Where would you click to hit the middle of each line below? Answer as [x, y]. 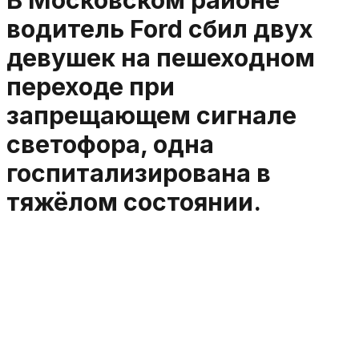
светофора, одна [110, 145]
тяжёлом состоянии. [134, 202]
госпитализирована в [139, 173]
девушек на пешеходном [161, 58]
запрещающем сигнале [151, 116]
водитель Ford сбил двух [160, 29]
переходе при [91, 87]
